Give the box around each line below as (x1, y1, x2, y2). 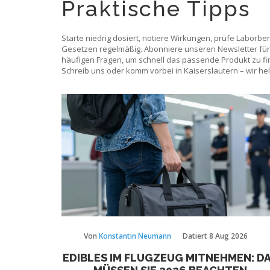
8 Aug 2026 (209, 230, 248, 241)
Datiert (182, 230, 209, 241)
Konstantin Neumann (98, 230, 171, 241)
